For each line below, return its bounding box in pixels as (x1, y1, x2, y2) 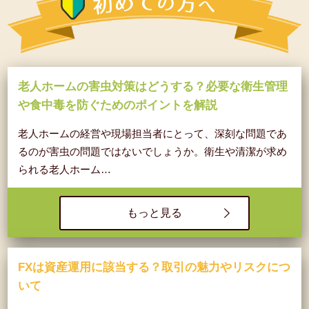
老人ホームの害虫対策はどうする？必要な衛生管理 (18, 79, 288, 94)
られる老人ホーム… (18, 164, 112, 176)
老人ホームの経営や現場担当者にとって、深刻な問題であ (18, 128, 288, 140)
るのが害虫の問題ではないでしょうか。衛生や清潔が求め (18, 146, 288, 158)
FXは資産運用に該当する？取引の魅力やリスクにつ (18, 260, 291, 275)
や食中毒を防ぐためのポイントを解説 (18, 98, 218, 112)
